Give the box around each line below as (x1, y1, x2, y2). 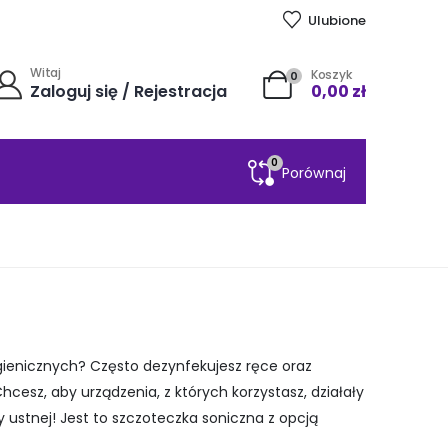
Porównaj (282, 162, 346, 183)
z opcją (268, 408, 318, 429)
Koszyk (311, 65, 352, 83)
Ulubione (308, 10, 366, 30)
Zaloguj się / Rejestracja (30, 79, 228, 103)
